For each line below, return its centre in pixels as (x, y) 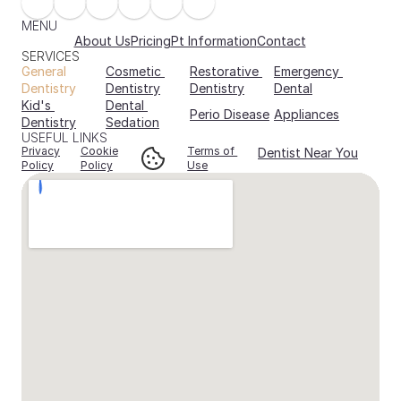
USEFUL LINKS (64, 137)
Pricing (150, 41)
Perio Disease (230, 114)
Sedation (132, 122)
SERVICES (51, 56)
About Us (102, 41)
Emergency (307, 71)
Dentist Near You (308, 153)
